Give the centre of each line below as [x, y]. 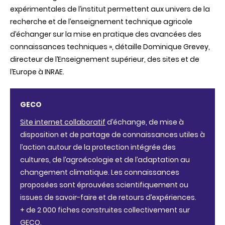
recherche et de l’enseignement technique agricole [101, 21]
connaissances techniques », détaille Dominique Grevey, [110, 46]
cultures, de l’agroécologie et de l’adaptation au [105, 159]
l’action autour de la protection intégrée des [98, 147]
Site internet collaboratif [63, 122]
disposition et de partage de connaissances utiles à [113, 134]
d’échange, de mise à [145, 122]
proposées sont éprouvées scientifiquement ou [104, 185]
